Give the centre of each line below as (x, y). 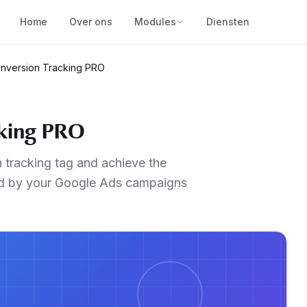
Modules (155, 22)
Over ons (90, 22)
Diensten (228, 22)
